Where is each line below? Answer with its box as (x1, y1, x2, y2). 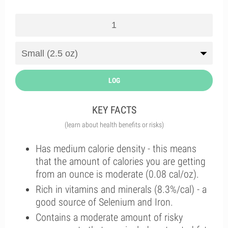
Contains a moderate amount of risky (36, 211, 183, 223)
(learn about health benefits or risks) (64, 121, 164, 129)
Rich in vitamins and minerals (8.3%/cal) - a (36, 183, 207, 195)
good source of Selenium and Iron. (36, 196, 173, 208)
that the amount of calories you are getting (36, 155, 206, 167)
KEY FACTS (92, 104, 136, 116)
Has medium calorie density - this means (36, 142, 196, 155)
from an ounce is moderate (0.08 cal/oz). (36, 168, 199, 180)
